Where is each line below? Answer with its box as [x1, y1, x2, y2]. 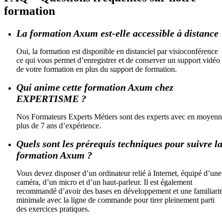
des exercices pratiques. [16, 204, 90, 213]
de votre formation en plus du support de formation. [16, 64, 177, 73]
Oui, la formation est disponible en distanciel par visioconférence [16, 47, 218, 55]
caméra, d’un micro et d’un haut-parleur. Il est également [16, 177, 192, 186]
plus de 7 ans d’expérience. [16, 121, 101, 130]
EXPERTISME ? [16, 93, 86, 104]
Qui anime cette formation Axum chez [16, 81, 173, 93]
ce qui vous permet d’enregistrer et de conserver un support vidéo [16, 55, 220, 64]
